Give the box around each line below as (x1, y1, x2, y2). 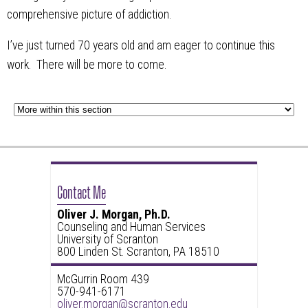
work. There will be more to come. (7, 58, 166, 72)
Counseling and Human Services (56, 219, 206, 234)
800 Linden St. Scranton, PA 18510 (56, 244, 219, 258)
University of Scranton (56, 232, 158, 246)
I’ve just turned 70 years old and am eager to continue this (7, 38, 275, 53)
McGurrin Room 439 (56, 272, 149, 286)
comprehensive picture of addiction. (7, 7, 171, 21)
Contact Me (56, 180, 106, 201)
